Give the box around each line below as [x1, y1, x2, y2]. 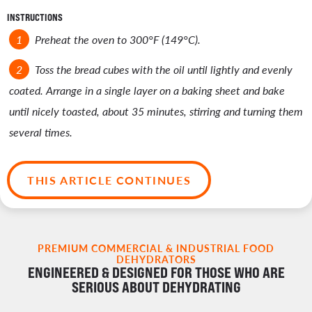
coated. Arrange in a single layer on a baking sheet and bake [9, 82, 285, 97]
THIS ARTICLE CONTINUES [27, 171, 192, 188]
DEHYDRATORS [116, 252, 196, 266]
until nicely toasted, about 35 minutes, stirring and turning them [9, 103, 303, 118]
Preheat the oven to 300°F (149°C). [34, 32, 201, 47]
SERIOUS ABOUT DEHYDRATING [71, 278, 241, 296]
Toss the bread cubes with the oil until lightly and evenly [34, 61, 292, 77]
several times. [9, 124, 72, 139]
